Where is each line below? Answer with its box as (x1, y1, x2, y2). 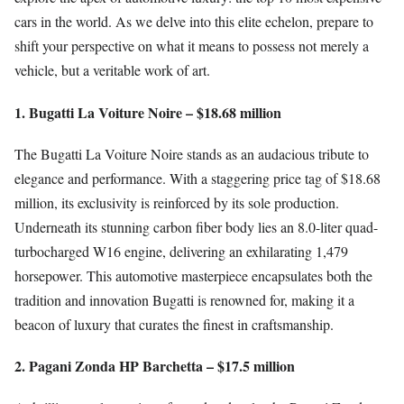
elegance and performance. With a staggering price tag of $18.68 (14, 168, 381, 188)
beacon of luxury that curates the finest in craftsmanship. (14, 314, 334, 334)
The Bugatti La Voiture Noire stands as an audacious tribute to (14, 143, 369, 163)
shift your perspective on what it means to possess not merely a (14, 36, 369, 56)
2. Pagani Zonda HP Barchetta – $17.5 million (14, 354, 295, 376)
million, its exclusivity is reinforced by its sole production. (14, 192, 339, 212)
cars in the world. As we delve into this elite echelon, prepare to (14, 12, 373, 32)
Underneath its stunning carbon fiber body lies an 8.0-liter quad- (14, 216, 378, 236)
